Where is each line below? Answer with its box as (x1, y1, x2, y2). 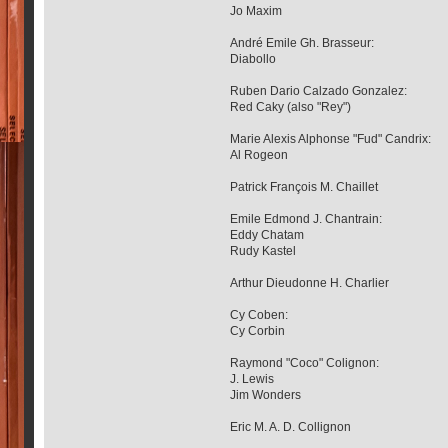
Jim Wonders (230, 388, 302, 401)
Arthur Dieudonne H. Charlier (230, 276, 390, 289)
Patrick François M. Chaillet (230, 180, 379, 193)
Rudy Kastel (230, 244, 297, 257)
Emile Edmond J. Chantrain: (230, 212, 383, 225)
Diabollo (230, 52, 277, 65)
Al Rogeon (230, 148, 289, 161)
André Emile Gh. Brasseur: (230, 36, 375, 49)
